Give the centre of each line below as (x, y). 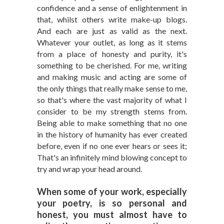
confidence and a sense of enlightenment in (112, 8)
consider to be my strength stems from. (112, 111)
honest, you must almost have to (112, 214)
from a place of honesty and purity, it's (112, 54)
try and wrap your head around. (89, 169)
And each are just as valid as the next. (112, 31)
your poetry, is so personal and (112, 203)
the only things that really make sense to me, (112, 88)
